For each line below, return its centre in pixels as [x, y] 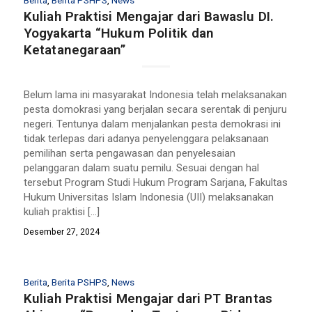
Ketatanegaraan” [75, 50]
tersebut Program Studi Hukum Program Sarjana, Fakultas [155, 182]
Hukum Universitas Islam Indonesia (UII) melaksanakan [148, 197]
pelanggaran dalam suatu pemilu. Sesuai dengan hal [141, 167]
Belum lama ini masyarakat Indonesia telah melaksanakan [155, 94]
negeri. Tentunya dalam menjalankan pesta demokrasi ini [152, 124]
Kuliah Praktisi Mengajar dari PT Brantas [148, 298]
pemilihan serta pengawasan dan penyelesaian [129, 153]
